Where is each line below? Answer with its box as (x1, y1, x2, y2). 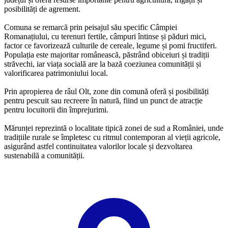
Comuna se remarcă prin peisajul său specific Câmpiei (4, 22, 177, 32)
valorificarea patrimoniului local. (4, 68, 108, 77)
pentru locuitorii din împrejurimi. (4, 105, 108, 114)
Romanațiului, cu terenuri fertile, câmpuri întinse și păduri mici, (4, 32, 206, 41)
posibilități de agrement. (4, 4, 80, 13)
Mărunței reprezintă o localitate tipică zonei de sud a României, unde (4, 123, 223, 132)
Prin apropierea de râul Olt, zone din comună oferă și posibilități (4, 87, 209, 96)
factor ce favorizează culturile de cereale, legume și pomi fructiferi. (4, 41, 217, 50)
